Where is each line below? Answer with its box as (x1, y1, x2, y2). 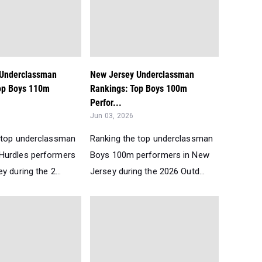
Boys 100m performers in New (90, 150, 209, 160)
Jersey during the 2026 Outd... (90, 166, 205, 177)
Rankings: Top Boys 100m (90, 83, 187, 94)
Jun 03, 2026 (90, 112, 134, 120)
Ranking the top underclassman (90, 133, 213, 144)
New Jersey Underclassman (90, 69, 194, 80)
